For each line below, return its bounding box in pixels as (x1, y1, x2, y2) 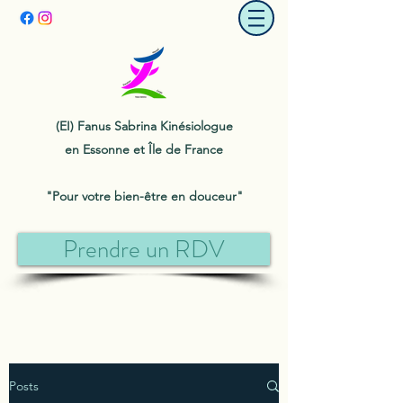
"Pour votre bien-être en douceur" (45, 188, 243, 204)
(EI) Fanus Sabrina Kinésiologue (55, 118, 233, 134)
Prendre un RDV (63, 231, 225, 266)
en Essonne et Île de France (65, 141, 223, 157)
